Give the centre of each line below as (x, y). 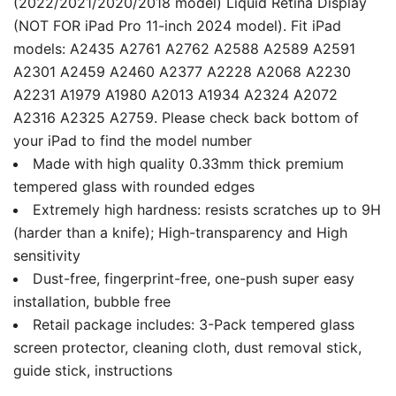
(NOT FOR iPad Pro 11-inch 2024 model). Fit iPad (177, 25)
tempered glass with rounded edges (134, 186)
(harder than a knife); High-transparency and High (180, 232)
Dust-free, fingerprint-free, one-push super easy (194, 278)
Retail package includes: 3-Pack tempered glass (194, 324)
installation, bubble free (92, 301)
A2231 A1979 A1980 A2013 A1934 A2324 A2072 (175, 94)
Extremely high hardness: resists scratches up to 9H (207, 209)
